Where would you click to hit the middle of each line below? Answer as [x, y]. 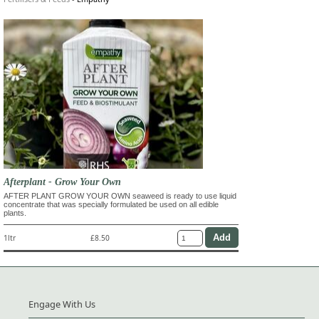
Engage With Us [62, 304]
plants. [15, 213]
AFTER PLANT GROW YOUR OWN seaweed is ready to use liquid [120, 196]
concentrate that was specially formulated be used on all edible [111, 205]
